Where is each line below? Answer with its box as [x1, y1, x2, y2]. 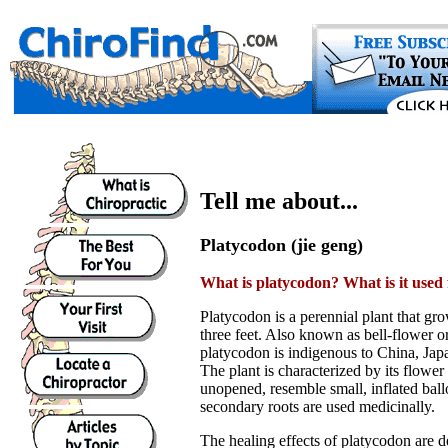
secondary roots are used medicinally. [200, 397, 435, 415]
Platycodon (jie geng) [200, 234, 363, 255]
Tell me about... [200, 188, 358, 214]
